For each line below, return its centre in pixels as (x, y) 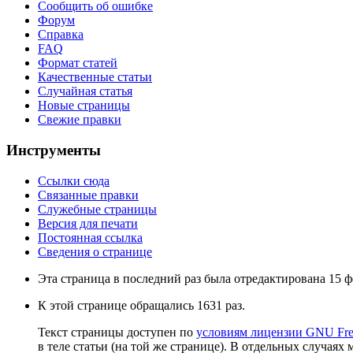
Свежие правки (80, 120)
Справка (61, 35)
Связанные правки (88, 195)
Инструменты (54, 150)
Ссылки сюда (74, 180)
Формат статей (78, 63)
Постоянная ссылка (90, 237)
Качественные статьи (95, 77)
